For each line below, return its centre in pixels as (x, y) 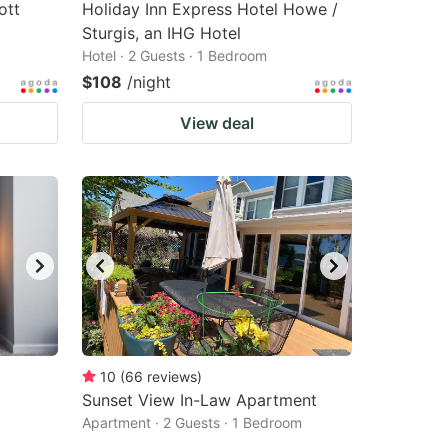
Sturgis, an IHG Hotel (161, 33)
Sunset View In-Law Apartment (199, 400)
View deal (217, 123)
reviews (172, 376)
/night (149, 82)
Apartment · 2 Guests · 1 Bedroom (192, 422)
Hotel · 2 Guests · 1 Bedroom (174, 55)
